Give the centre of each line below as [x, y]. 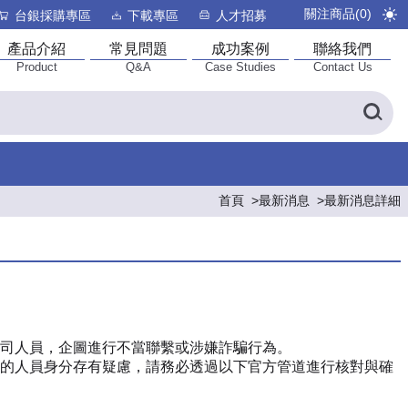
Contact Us [342, 66]
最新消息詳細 [362, 200]
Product [36, 66]
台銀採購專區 [52, 15]
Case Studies [240, 66]
